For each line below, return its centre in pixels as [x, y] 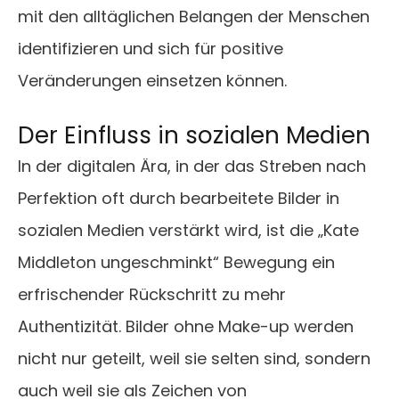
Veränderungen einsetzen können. [152, 81]
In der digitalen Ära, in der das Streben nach [192, 167]
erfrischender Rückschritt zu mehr [152, 295]
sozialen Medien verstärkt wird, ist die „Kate [188, 231]
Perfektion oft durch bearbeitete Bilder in [179, 199]
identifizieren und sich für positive [151, 49]
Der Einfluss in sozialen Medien [194, 136]
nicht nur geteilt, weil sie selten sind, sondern [194, 359]
